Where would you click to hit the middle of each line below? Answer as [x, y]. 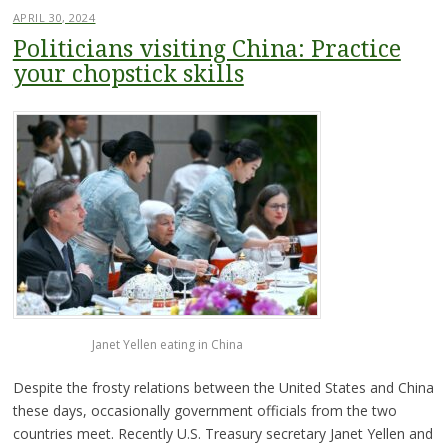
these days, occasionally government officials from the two [204, 410]
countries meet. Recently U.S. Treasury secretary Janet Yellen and [222, 433]
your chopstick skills [128, 74]
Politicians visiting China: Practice [206, 49]
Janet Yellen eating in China [168, 344]
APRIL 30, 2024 [54, 17]
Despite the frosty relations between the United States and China [223, 387]
